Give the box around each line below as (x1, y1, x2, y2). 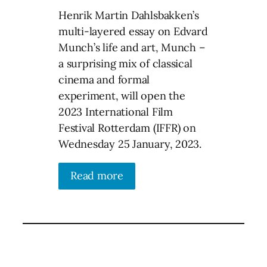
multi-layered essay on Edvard (58, 24, 208, 38)
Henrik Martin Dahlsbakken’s (58, 8, 200, 22)
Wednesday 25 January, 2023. (58, 136, 202, 151)
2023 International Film (58, 104, 173, 119)
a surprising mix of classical (58, 56, 193, 70)
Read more (70, 168, 124, 182)
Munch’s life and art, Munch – (58, 40, 206, 54)
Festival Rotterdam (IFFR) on (58, 120, 196, 135)
